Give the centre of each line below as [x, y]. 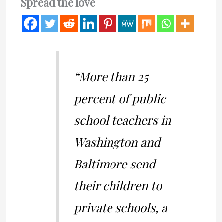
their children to [117, 186]
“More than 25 [111, 77]
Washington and [117, 142]
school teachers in [122, 120]
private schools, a [120, 207]
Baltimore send [114, 164]
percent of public [119, 98]
